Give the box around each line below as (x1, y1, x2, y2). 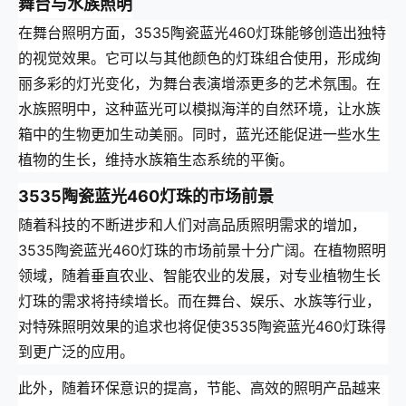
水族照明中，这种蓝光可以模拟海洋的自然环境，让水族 (18, 100, 381, 119)
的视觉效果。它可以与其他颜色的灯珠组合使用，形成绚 (18, 49, 381, 68)
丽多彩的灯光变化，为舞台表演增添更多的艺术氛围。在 (18, 74, 381, 93)
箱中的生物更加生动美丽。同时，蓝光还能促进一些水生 (18, 125, 381, 144)
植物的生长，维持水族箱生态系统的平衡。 (18, 150, 294, 169)
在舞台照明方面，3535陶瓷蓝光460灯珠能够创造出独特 (18, 24, 386, 43)
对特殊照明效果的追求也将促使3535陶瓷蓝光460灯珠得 (18, 317, 386, 336)
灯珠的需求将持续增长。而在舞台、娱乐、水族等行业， (18, 292, 381, 311)
